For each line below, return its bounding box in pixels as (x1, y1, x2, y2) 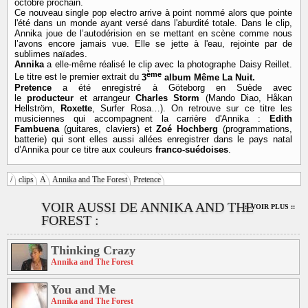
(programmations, (218, 123, 293, 134)
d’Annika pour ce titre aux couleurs (14, 144, 155, 155)
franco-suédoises (155, 144, 228, 155)
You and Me (51, 283, 115, 296)
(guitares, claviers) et (59, 123, 157, 134)
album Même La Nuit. (162, 71, 255, 82)
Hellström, (14, 102, 61, 113)
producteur (27, 92, 74, 103)
